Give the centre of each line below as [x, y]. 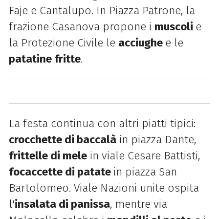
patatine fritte [44, 59]
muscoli [175, 26]
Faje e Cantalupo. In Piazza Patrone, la [102, 10]
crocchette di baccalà [62, 139]
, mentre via [138, 204]
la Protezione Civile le [63, 43]
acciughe [142, 43]
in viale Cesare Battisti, [143, 155]
